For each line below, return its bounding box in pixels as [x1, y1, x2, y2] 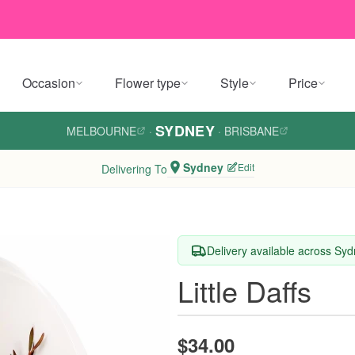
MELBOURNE [66, 123, 136, 139]
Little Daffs [177, 270, 311, 311]
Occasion [22, 74, 75, 92]
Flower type [115, 74, 181, 92]
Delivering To [101, 160, 167, 177]
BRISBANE [224, 123, 280, 139]
